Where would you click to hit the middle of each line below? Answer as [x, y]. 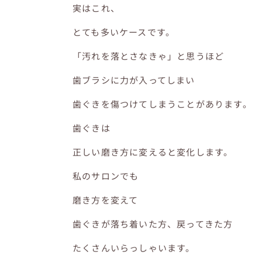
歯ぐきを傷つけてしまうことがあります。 [162, 104]
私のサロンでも [106, 175]
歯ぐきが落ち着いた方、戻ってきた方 [153, 223]
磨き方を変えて [106, 199]
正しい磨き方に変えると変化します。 [153, 151]
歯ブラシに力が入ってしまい [134, 80]
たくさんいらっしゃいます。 [134, 247]
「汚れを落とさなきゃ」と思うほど [149, 56]
